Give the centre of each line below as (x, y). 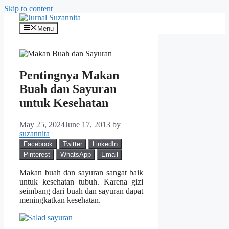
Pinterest (37, 155)
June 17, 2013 (88, 125)
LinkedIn (105, 144)
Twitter (73, 144)
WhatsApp (76, 155)
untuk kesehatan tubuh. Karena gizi (82, 182)
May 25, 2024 (42, 125)
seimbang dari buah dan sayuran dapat (82, 191)
